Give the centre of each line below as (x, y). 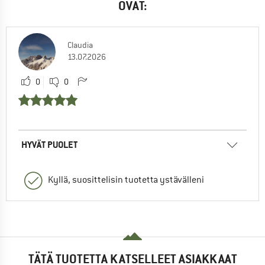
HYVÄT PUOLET (49, 144)
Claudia (80, 45)
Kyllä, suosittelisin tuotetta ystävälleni (126, 180)
